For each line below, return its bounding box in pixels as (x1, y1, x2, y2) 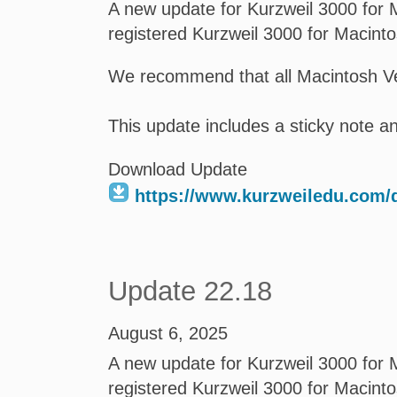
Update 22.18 (108, 276, 272, 307)
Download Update (108, 160, 247, 179)
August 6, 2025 (108, 323, 228, 343)
